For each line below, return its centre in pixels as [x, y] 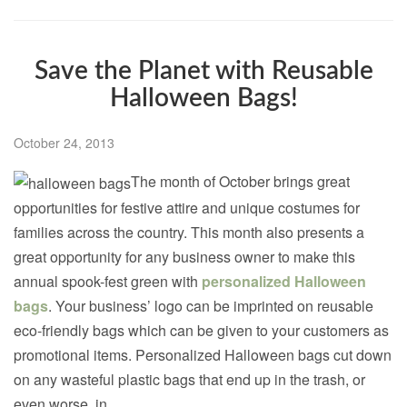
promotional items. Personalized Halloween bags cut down [203, 355]
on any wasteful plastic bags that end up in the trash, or [189, 380]
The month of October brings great [240, 182]
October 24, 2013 [64, 143]
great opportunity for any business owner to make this [184, 257]
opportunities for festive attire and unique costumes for [187, 208]
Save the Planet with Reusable [203, 71]
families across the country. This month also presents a [189, 233]
